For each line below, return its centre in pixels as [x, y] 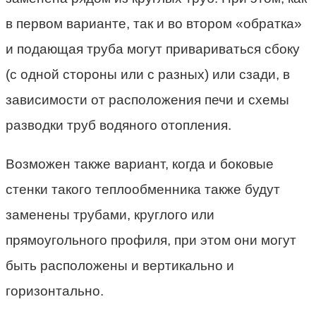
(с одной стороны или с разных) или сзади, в [148, 75]
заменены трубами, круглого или [110, 215]
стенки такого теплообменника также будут [143, 190]
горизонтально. [55, 291]
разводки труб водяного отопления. [119, 126]
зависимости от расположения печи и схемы [147, 100]
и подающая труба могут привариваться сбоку [153, 49]
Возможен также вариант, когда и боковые [140, 164]
